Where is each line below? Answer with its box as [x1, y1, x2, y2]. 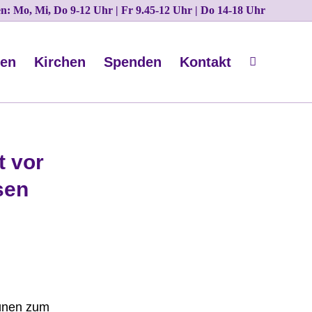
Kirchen [34, 54, 86, 70]
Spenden [104, 54, 162, 70]
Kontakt [180, 54, 231, 70]
